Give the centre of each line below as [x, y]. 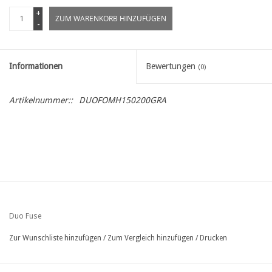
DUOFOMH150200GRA [123, 100]
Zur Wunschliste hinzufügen [55, 238]
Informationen [36, 66]
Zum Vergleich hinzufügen [151, 238]
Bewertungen [172, 66]
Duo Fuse [25, 216]
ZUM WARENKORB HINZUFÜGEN [111, 18]
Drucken [213, 238]
